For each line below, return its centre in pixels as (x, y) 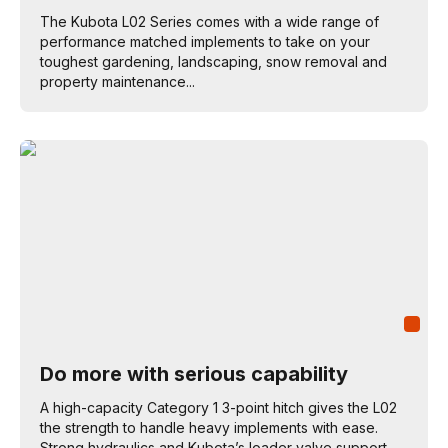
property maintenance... (117, 81)
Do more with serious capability (194, 374)
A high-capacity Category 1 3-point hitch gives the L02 (218, 407)
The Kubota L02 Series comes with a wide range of (209, 21)
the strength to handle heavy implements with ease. (209, 427)
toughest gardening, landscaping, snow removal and (213, 61)
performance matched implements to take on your (205, 41)
